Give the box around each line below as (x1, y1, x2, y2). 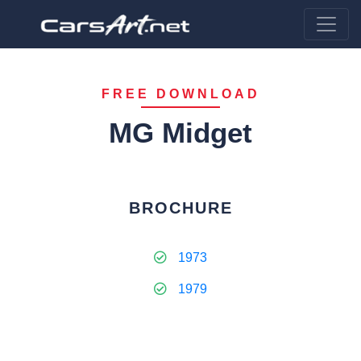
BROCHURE (128, 199, 233, 217)
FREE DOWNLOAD (101, 87, 260, 101)
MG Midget (109, 117, 252, 148)
